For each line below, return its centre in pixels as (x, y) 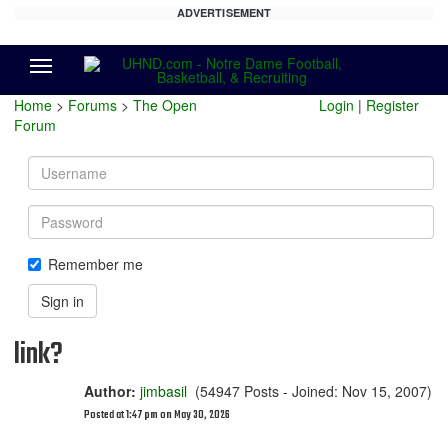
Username (61, 165)
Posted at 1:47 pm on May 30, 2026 (157, 415)
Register (392, 105)
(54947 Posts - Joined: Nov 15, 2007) (309, 391)
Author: (110, 391)
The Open (165, 105)
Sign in (62, 301)
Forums (92, 105)
